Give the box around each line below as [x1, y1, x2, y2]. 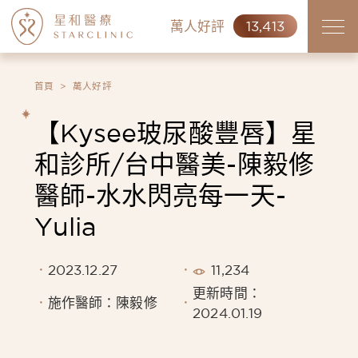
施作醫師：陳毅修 [47, 295, 157, 311]
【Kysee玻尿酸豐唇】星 [34, 117, 317, 147]
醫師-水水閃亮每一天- [34, 180, 286, 209]
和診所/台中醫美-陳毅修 [34, 149, 314, 178]
